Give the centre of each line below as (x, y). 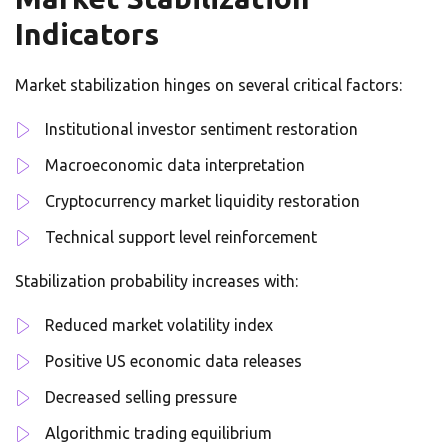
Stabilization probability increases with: (156, 281)
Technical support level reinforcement (181, 237)
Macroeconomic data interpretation (175, 165)
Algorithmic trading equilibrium (158, 433)
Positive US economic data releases (173, 361)
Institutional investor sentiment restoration (201, 129)
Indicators (87, 34)
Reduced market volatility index (159, 325)
